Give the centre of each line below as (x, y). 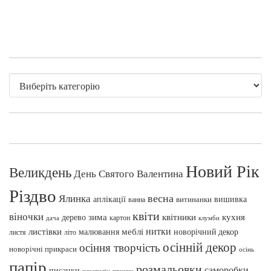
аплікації (109, 198)
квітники (179, 217)
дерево (74, 217)
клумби (209, 217)
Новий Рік (223, 171)
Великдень (40, 172)
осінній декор (200, 247)
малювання (99, 231)
